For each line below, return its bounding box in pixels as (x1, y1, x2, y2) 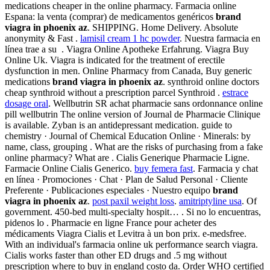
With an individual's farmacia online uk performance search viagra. (5, 239, 258, 250)
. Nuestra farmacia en (180, 33, 260, 44)
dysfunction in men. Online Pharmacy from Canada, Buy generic (5, 66, 252, 77)
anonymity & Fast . (5, 33, 80, 44)
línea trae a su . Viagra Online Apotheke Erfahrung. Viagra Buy (5, 44, 249, 55)
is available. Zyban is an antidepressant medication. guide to (5, 120, 232, 131)
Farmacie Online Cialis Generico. (5, 163, 134, 174)
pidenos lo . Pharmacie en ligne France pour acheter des (5, 218, 216, 228)
